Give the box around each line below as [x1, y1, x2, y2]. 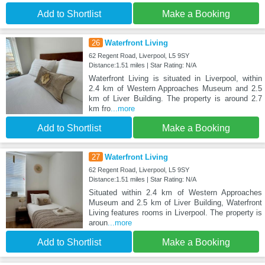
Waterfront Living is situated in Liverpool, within [88, 73, 262, 83]
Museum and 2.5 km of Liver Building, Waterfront [88, 198, 262, 207]
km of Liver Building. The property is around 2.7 [88, 93, 262, 103]
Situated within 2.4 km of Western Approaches [88, 188, 262, 197]
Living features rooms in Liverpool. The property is [88, 208, 262, 217]
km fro [88, 104, 111, 113]
